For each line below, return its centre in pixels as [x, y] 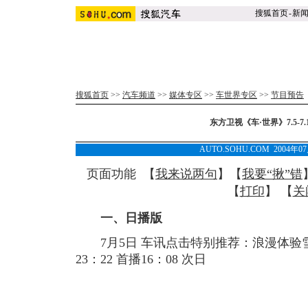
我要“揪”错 [272, 174]
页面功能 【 [121, 174]
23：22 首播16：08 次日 [141, 259]
